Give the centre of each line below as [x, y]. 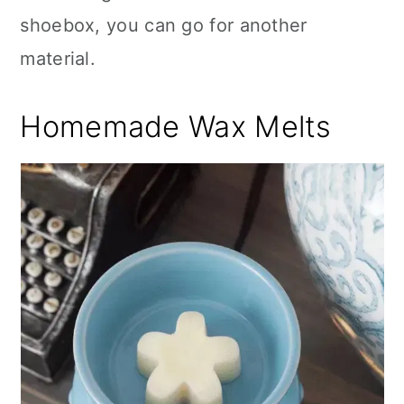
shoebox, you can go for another [164, 25]
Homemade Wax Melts [176, 127]
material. [58, 59]
